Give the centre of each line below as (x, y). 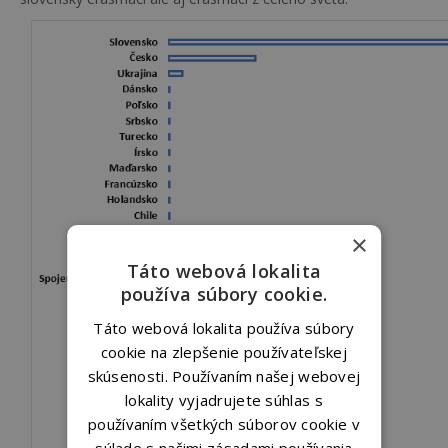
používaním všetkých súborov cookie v (224, 424)
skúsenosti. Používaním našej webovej (224, 376)
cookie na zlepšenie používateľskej (224, 352)
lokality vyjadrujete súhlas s (224, 400)
